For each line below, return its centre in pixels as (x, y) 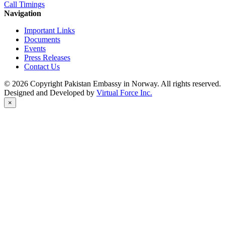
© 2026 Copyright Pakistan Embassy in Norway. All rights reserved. (113, 84)
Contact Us (42, 67)
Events (35, 49)
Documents (42, 40)
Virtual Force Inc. (124, 93)
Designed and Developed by (50, 93)
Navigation (23, 14)
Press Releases (47, 58)
